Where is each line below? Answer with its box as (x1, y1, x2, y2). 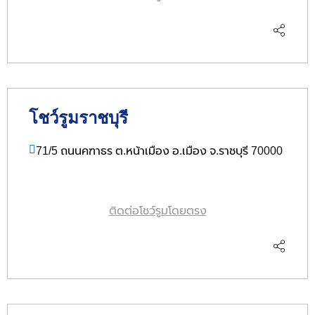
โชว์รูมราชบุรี (29, 108, 128, 127)
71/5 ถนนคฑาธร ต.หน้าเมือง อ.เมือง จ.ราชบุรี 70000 (36, 144, 283, 157)
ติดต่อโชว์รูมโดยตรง (108, 205, 207, 217)
